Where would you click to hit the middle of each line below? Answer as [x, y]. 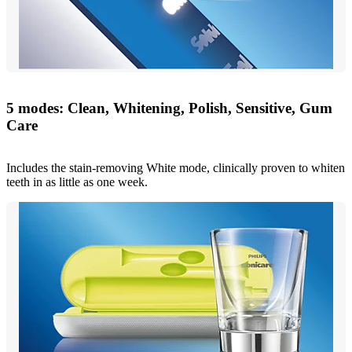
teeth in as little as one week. [77, 182]
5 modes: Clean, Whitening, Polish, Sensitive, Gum [169, 108]
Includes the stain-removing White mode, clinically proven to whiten [176, 168]
